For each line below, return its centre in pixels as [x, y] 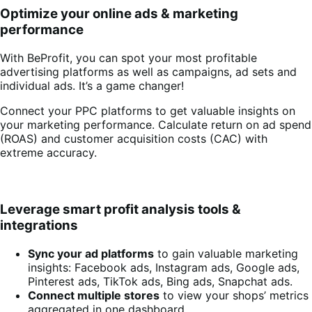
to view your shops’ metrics [234, 295]
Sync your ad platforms [91, 253]
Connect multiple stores [94, 295]
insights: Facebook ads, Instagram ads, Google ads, [164, 267]
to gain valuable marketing [226, 253]
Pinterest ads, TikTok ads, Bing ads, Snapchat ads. [160, 281]
